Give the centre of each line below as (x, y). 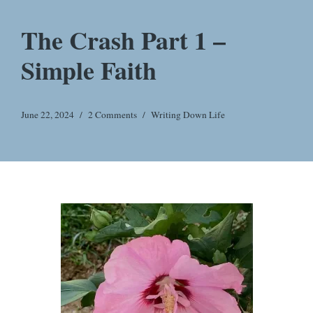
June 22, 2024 (48, 115)
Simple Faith (89, 70)
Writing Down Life (188, 115)
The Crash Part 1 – (123, 40)
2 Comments (112, 115)
